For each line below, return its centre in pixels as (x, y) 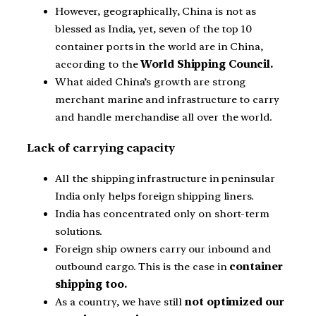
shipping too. (91, 284)
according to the (97, 65)
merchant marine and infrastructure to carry (167, 100)
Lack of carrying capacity (101, 147)
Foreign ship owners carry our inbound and (163, 249)
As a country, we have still (119, 302)
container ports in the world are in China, (159, 47)
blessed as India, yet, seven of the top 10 (153, 29)
